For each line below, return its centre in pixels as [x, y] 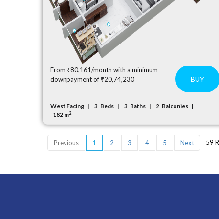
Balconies [175, 106]
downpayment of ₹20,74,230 [93, 79]
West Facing [67, 106]
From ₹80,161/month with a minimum [104, 70]
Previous [66, 143]
